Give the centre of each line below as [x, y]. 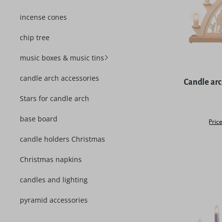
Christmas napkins [51, 159]
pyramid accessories [54, 200]
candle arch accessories [59, 78]
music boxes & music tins [62, 58]
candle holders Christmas [62, 139]
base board [39, 119]
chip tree [35, 37]
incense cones [43, 17]
